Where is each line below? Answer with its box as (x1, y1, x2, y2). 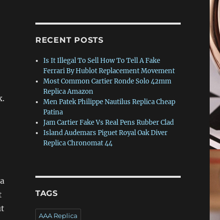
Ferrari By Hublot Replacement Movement (43, 66, 175, 75)
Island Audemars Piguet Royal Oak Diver (43, 128, 168, 137)
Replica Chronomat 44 (43, 138, 113, 147)
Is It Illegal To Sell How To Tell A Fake (43, 56, 161, 65)
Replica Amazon (43, 87, 94, 96)
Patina (43, 108, 63, 116)
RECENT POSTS (35, 35, 104, 45)
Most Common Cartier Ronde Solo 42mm (43, 77, 172, 85)
